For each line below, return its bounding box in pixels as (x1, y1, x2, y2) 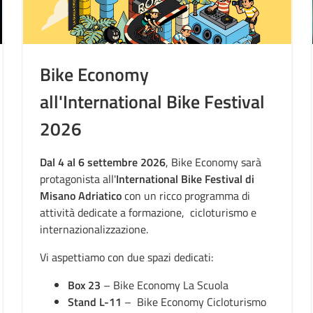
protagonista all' (40, 170, 117, 187)
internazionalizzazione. (40, 221, 149, 238)
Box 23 (68, 277, 101, 293)
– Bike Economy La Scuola (101, 277, 232, 293)
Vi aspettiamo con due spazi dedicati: (40, 249, 214, 265)
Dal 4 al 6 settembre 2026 (40, 154, 166, 170)
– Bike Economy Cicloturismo (124, 293, 267, 310)
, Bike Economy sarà (166, 154, 262, 170)
